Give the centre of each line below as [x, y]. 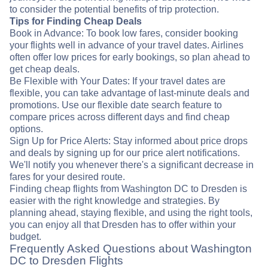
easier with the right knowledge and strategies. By [115, 201]
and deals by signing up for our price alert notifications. [125, 153]
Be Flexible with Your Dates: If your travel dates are [118, 81]
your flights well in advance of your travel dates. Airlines [127, 45]
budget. [25, 237]
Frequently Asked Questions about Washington [131, 249]
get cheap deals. [45, 69]
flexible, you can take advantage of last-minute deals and [130, 93]
